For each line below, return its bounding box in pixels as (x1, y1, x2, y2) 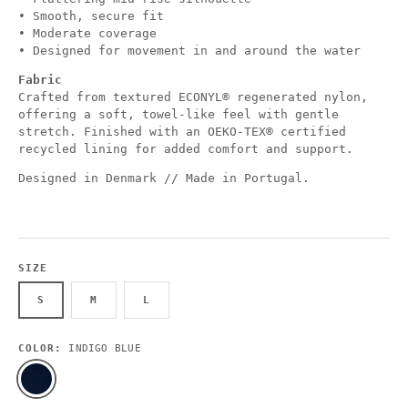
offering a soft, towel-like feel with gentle (18, 107, 339, 121)
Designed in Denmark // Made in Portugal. (18, 170, 310, 185)
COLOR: (18, 341, 69, 354)
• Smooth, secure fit (18, 8, 164, 23)
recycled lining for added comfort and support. (18, 141, 353, 156)
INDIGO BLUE (68, 341, 141, 354)
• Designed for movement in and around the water (18, 43, 361, 57)
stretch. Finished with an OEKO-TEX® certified (18, 124, 346, 138)
